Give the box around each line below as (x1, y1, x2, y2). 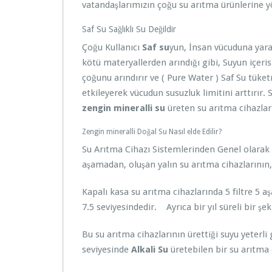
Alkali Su (131, 244, 168, 255)
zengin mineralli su (82, 103, 165, 114)
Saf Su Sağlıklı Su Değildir (82, 24, 176, 34)
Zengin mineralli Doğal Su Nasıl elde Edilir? (82, 127, 222, 136)
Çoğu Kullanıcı (82, 42, 142, 53)
